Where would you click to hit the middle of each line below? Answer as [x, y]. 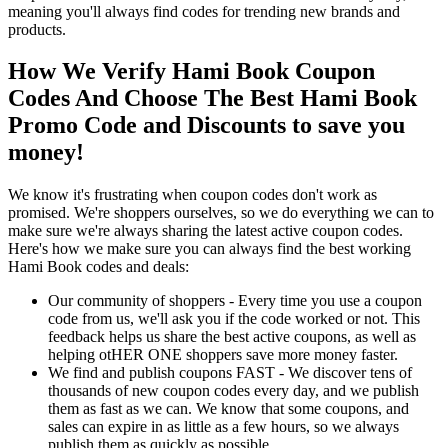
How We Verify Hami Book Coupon [191, 71]
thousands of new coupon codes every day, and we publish [233, 391]
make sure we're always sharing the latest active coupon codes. [205, 231]
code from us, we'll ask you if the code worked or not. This [234, 319]
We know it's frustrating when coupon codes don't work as [192, 195]
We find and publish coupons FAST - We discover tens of [230, 373]
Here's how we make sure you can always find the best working [209, 249]
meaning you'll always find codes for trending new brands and [204, 11]
